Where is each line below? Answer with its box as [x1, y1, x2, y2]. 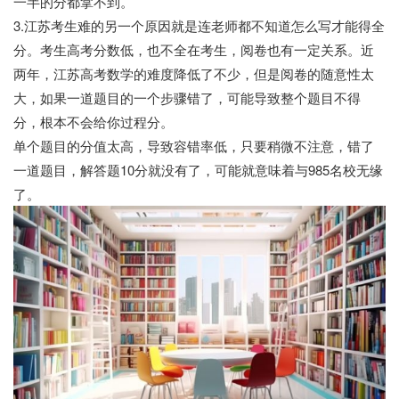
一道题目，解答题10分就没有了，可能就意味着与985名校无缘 [13, 160, 383, 180]
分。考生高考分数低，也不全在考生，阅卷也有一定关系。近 [13, 40, 374, 60]
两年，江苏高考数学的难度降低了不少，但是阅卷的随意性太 [13, 64, 374, 84]
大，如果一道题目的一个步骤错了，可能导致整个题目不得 [13, 88, 361, 108]
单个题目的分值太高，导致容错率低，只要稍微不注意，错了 [13, 136, 374, 156]
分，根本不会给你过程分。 [13, 112, 174, 132]
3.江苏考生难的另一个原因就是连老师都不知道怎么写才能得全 [13, 16, 385, 36]
